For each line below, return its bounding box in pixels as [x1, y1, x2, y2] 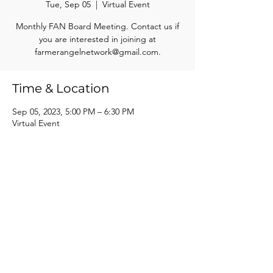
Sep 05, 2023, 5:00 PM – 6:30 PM [12, 106, 134, 117]
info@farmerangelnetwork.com [51, 242, 143, 250]
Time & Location [12, 81, 110, 96]
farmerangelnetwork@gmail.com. [34, 46, 161, 57]
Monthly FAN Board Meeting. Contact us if [16, 21, 179, 32]
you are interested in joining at [39, 34, 156, 44]
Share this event [12, 152, 111, 166]
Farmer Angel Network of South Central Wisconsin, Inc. [13, 230, 181, 238]
